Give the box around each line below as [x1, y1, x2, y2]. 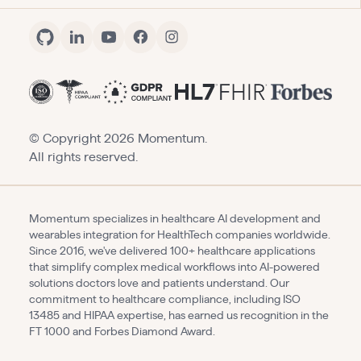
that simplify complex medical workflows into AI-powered [28, 262, 320, 274]
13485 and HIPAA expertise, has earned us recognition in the [28, 310, 329, 322]
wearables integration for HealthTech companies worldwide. [28, 230, 330, 242]
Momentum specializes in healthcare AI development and [28, 214, 321, 226]
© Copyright [28, 131, 104, 145]
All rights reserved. [28, 150, 138, 164]
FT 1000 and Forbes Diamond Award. [28, 326, 215, 338]
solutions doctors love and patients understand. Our [28, 278, 289, 290]
